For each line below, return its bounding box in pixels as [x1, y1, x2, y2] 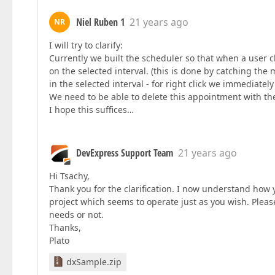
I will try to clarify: [49, 39, 123, 51]
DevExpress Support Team [76, 146, 173, 160]
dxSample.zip [66, 256, 122, 268]
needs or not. [49, 209, 104, 220]
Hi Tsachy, [49, 170, 90, 182]
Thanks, [49, 222, 81, 233]
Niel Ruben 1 [76, 15, 125, 29]
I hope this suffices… [49, 104, 134, 115]
